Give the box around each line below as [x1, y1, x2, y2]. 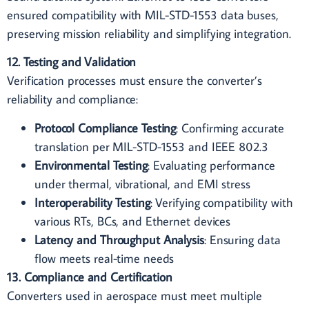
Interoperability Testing [34, 194, 150, 210]
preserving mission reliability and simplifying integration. [7, 25, 292, 41]
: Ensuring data [203, 231, 281, 248]
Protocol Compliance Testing [34, 119, 177, 136]
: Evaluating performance [147, 157, 275, 173]
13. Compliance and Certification [7, 268, 172, 285]
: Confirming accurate [176, 119, 285, 136]
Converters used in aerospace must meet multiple [7, 287, 263, 303]
